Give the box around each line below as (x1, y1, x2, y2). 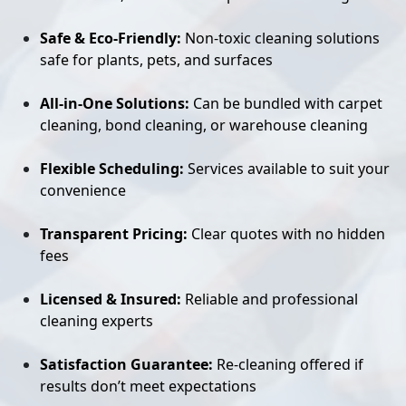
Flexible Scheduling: (40, 159, 184, 179)
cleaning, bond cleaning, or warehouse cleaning (40, 115, 368, 135)
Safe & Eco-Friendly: (40, 28, 181, 48)
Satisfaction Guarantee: (40, 354, 213, 374)
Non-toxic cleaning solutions (181, 28, 380, 48)
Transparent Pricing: (40, 224, 188, 244)
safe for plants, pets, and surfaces (40, 50, 273, 70)
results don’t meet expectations (40, 376, 256, 396)
